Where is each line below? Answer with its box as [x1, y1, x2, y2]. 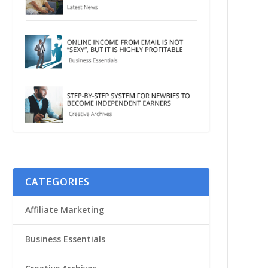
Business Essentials [25, 233, 105, 245]
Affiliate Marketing [25, 203, 104, 215]
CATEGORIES [25, 175, 90, 188]
